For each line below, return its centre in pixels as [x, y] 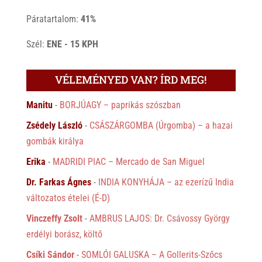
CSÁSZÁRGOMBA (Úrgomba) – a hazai [161, 125]
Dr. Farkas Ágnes [58, 182]
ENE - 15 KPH [72, 44]
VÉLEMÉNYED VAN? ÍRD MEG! [131, 79]
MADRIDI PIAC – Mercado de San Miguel [128, 161]
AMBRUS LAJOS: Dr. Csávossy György [159, 218]
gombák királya [55, 141]
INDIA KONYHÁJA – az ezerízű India [166, 182]
